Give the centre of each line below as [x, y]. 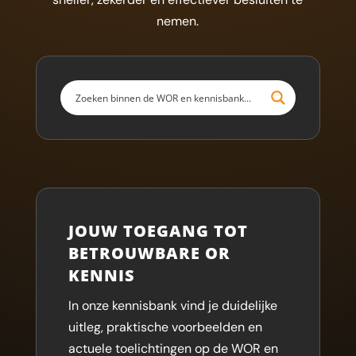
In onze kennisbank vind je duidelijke [172, 306]
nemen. [178, 21]
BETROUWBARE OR [149, 253]
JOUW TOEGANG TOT [158, 231]
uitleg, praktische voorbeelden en [165, 327]
